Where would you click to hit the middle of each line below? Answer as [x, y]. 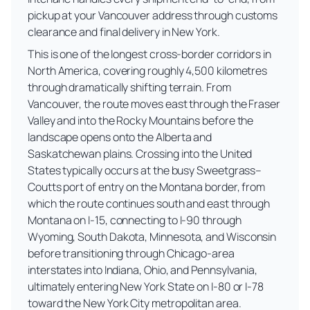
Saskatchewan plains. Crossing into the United [140, 154]
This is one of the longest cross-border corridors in [149, 54]
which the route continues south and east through [149, 204]
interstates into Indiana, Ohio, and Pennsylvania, [143, 270]
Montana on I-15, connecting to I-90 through [135, 220]
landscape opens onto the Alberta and [120, 137]
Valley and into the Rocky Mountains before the [141, 121]
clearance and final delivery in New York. [124, 32]
